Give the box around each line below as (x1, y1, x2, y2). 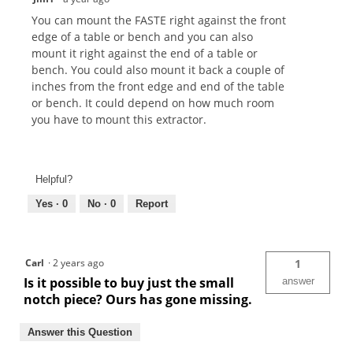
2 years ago (53, 255, 109, 269)
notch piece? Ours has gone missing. (24, 290, 252, 308)
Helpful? (35, 173, 72, 185)
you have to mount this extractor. (32, 112, 206, 128)
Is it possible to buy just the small (24, 273, 234, 292)
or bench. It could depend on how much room (32, 95, 274, 111)
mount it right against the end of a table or (32, 46, 258, 61)
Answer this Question (28, 325, 132, 338)
